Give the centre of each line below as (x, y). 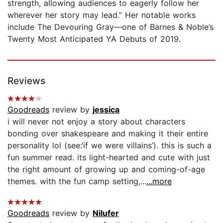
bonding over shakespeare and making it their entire (108, 133)
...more (159, 181)
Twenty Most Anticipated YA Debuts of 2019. (94, 39)
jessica (106, 109)
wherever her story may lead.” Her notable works (102, 15)
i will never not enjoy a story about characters (96, 121)
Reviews (26, 81)
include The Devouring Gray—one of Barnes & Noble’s (111, 27)
